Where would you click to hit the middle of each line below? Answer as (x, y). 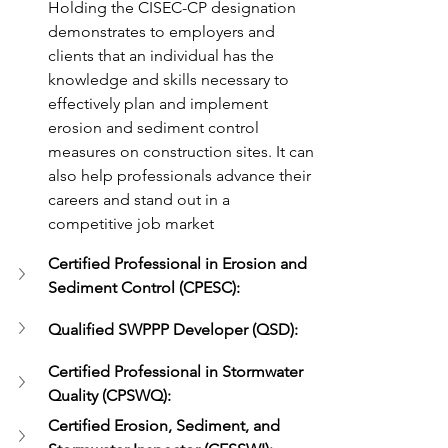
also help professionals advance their (181, 176)
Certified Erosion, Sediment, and (166, 426)
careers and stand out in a (141, 200)
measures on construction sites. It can (183, 152)
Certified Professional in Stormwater (177, 372)
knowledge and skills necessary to (170, 80)
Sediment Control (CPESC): (144, 288)
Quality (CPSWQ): (109, 396)
